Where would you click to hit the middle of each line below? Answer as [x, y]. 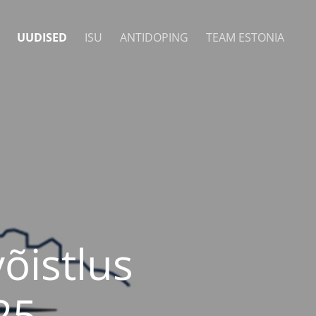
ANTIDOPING [154, 37]
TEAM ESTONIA [245, 37]
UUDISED [42, 37]
